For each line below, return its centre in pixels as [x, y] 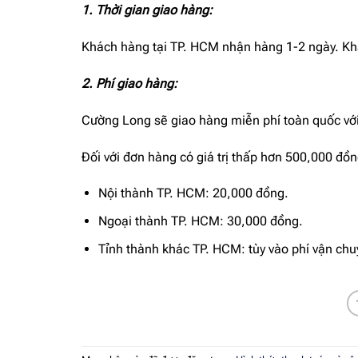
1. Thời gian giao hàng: [147, 10]
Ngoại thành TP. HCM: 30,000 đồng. [200, 221]
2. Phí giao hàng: [129, 83]
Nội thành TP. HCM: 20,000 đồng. [193, 193]
